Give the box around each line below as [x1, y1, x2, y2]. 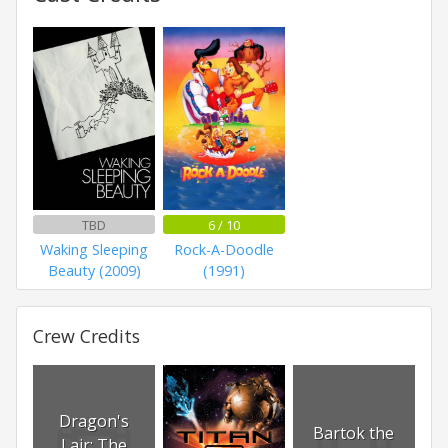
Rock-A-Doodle [173, 240, 274, 260]
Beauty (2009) [47, 261, 141, 281]
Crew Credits [33, 323, 140, 348]
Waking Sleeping [40, 240, 149, 260]
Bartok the [313, 421, 395, 444]
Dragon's [59, 409, 130, 432]
